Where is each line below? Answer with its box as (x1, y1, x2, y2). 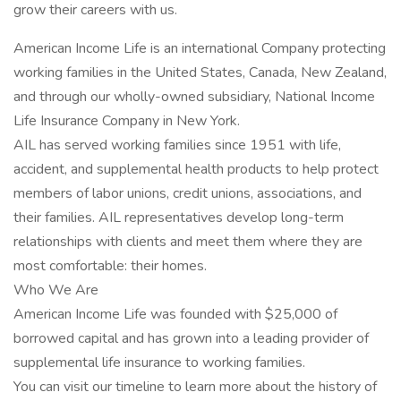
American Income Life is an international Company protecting (13, 38, 386, 58)
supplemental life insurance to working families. (13, 353, 305, 372)
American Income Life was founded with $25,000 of (13, 304, 337, 324)
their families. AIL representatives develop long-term (13, 208, 344, 227)
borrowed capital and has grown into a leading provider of (13, 328, 369, 348)
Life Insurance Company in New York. (13, 111, 240, 131)
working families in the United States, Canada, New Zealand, (13, 63, 387, 82)
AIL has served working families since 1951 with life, (13, 135, 341, 155)
